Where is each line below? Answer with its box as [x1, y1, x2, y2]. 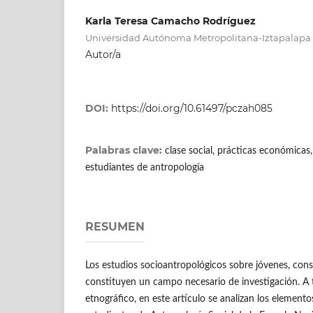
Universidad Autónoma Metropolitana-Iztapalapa [85, 31, 311, 43]
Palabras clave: [85, 143, 165, 156]
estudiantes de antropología [85, 162, 204, 173]
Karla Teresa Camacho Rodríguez [85, 14, 256, 27]
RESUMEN [85, 219, 145, 233]
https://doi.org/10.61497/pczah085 [111, 101, 272, 115]
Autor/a [85, 48, 121, 61]
